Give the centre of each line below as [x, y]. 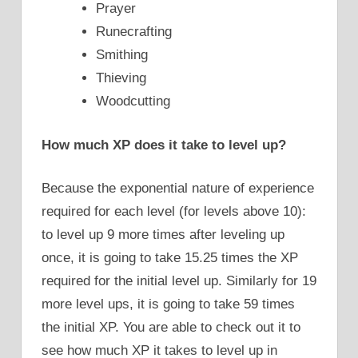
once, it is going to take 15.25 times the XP [170, 258]
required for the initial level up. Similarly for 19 [179, 281]
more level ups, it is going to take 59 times [168, 304]
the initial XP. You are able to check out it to [171, 328]
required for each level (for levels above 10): [174, 212]
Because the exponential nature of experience [178, 189]
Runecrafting [134, 32]
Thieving [121, 78]
